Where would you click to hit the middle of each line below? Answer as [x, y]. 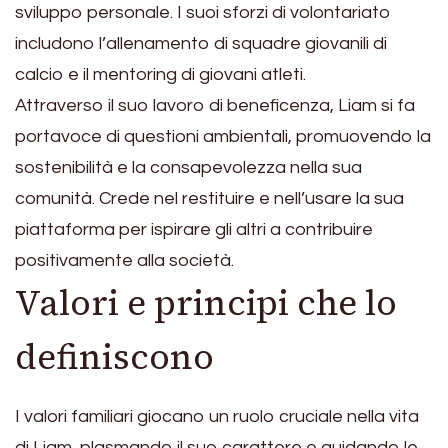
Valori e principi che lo [206, 302]
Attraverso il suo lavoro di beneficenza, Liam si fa [215, 105]
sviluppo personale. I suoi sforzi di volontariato [203, 12]
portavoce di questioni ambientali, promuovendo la [223, 136]
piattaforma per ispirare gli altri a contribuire [194, 229]
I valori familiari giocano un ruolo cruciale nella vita [217, 417]
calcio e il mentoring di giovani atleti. [160, 74]
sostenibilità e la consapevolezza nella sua [188, 167]
